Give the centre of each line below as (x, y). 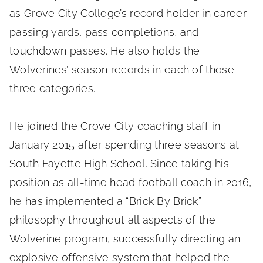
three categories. (53, 88)
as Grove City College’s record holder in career (128, 13)
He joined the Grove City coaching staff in (115, 126)
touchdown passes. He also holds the (105, 50)
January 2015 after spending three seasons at (124, 144)
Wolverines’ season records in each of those (122, 69)
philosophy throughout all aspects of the (112, 220)
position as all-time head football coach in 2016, (131, 182)
